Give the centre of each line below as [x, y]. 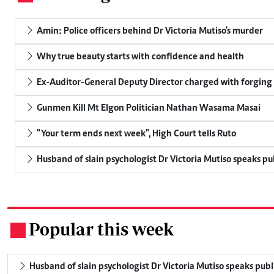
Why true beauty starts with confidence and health [139, 57]
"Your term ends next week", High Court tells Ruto [135, 134]
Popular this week [101, 229]
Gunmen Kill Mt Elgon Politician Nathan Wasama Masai [148, 108]
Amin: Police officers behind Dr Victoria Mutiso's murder [149, 31]
